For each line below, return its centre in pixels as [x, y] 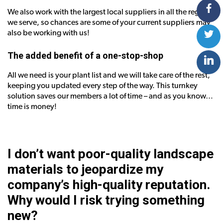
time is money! [32, 106]
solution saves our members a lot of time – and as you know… [110, 96]
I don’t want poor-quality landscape [111, 154]
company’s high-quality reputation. [109, 184]
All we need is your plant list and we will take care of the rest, [109, 75]
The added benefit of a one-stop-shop [85, 55]
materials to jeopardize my [85, 169]
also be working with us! [49, 33]
